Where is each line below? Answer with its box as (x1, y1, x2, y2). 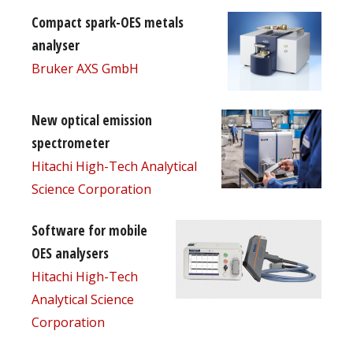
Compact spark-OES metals (32, 13, 184, 32)
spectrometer (32, 133, 110, 153)
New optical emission (32, 110, 152, 130)
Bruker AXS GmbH (32, 60, 139, 78)
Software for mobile (32, 221, 147, 240)
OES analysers (32, 243, 109, 263)
